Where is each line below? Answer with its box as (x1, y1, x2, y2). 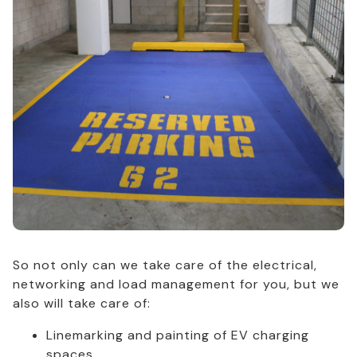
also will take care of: (13, 295, 151, 312)
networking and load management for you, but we (13, 276, 339, 293)
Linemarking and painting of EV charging (45, 327, 309, 344)
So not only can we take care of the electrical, (13, 257, 317, 274)
